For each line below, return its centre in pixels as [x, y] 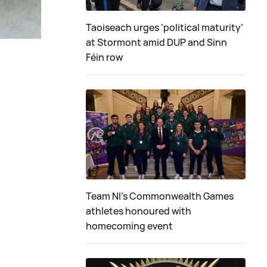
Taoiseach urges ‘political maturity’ [164, 28]
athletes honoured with [139, 211]
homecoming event [129, 226]
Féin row [104, 58]
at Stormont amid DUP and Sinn [156, 43]
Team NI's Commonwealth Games [160, 196]
